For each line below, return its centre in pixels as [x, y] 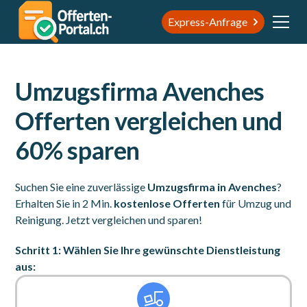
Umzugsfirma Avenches [140, 91]
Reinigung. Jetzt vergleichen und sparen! [109, 220]
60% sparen [77, 150]
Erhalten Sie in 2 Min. [65, 203]
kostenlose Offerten [167, 203]
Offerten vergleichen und [149, 121]
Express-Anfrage [207, 21]
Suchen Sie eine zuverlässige [82, 187]
